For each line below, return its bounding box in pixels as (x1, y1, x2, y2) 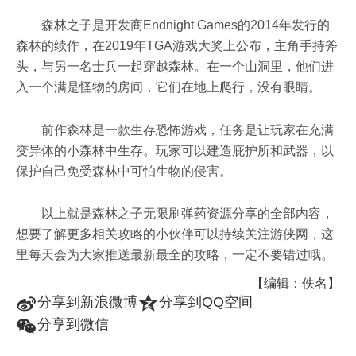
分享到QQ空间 (159, 294, 253, 311)
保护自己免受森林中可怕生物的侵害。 (16, 164, 232, 178)
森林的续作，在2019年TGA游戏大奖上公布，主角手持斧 (16, 39, 338, 53)
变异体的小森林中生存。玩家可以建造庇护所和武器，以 (16, 143, 334, 157)
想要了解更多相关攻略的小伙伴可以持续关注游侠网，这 (16, 226, 334, 241)
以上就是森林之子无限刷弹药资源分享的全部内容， (41, 206, 334, 220)
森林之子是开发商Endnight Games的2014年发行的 (41, 18, 330, 33)
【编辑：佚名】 (251, 277, 340, 291)
